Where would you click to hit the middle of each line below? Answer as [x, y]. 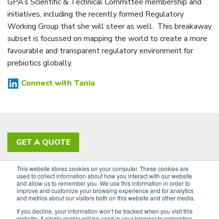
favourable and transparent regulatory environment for [100, 51]
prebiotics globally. [44, 63]
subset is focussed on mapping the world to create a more [107, 39]
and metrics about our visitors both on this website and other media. [106, 198]
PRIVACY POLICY [40, 174]
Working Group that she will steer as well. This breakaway [109, 27]
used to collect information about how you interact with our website [104, 176]
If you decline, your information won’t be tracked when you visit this [105, 211]
